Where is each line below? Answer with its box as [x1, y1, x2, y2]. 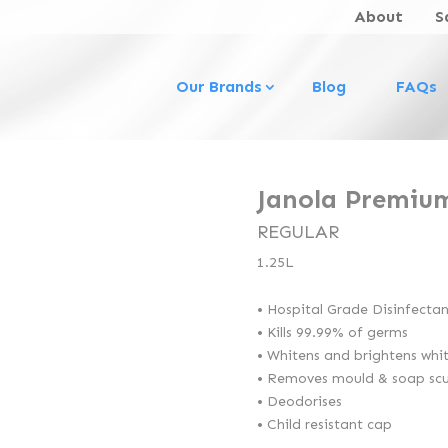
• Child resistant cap [257, 415, 392, 433]
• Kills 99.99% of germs [257, 323, 408, 341]
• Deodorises [257, 392, 342, 410]
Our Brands [176, 77, 262, 96]
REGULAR [257, 220, 339, 243]
